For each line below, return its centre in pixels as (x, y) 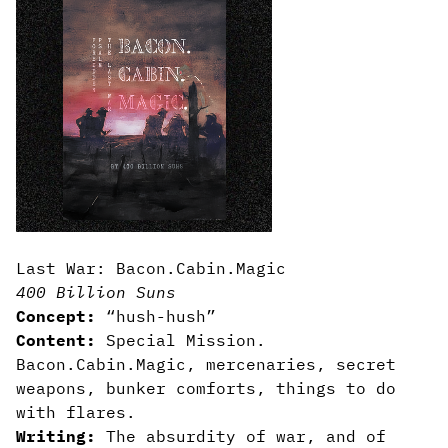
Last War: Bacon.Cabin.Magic (151, 268)
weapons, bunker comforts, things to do (206, 388)
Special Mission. (186, 340)
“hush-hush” (166, 316)
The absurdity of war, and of (246, 436)
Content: (61, 340)
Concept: (61, 316)
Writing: (61, 436)
